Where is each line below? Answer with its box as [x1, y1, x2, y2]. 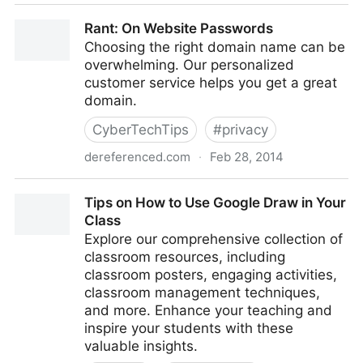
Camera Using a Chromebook [15, 23, 207, 40]
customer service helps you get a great [84, 75, 337, 91]
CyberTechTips [92, 122, 189, 138]
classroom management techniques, [84, 284, 320, 301]
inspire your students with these [84, 320, 293, 336]
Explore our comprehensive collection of [84, 231, 343, 247]
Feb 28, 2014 [210, 149, 284, 164]
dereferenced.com [84, 149, 190, 164]
